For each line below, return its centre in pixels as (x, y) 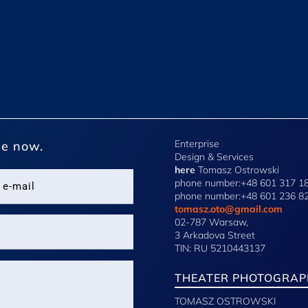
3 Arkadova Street (214, 235)
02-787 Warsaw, (211, 222)
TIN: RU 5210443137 (220, 248)
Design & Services (214, 156)
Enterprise (197, 143)
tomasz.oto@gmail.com (228, 209)
